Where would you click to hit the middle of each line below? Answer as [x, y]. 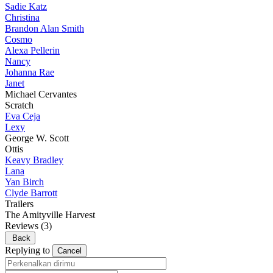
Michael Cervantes [41, 94]
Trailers [19, 204]
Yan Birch [24, 182]
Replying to [29, 250]
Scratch [19, 105]
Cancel [69, 251]
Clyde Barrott [31, 193]
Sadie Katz [26, 7]
